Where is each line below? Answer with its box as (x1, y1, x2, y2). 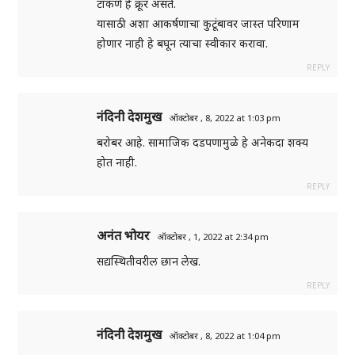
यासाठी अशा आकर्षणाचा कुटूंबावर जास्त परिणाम (97, 16, 300, 32)
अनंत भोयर (97, 227, 151, 245)
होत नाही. (97, 155, 138, 170)
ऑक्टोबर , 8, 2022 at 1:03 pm (170, 112, 281, 124)
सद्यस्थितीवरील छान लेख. (97, 254, 201, 269)
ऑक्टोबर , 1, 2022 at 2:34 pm (158, 231, 269, 243)
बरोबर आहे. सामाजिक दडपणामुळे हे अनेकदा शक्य (97, 135, 309, 151)
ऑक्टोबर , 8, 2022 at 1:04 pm (170, 330, 281, 342)
